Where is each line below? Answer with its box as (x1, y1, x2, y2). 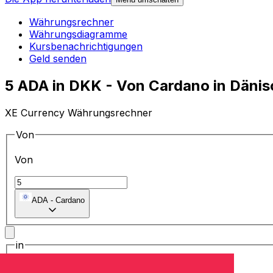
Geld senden (29, 52, 87, 65)
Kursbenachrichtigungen (29, 40, 143, 53)
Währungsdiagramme (29, 28, 127, 41)
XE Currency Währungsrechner (5, 106, 152, 119)
